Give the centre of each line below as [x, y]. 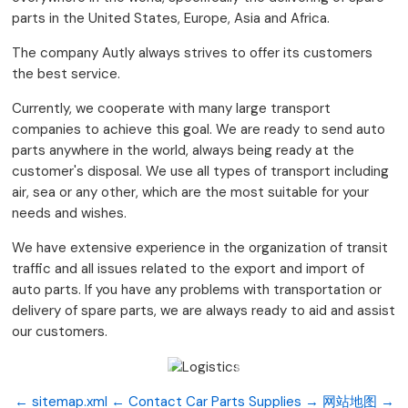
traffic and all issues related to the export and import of [188, 269]
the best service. [66, 74]
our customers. [60, 332]
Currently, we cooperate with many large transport [171, 109]
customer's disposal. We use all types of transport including [200, 172]
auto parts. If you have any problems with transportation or [197, 290]
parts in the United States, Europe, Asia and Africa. [171, 19]
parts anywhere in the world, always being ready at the [183, 151]
